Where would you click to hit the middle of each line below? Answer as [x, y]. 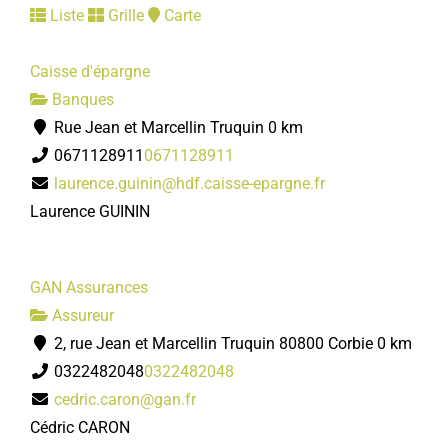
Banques [81, 99]
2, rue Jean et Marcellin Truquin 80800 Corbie [211, 343]
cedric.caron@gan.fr [125, 399]
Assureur [81, 315]
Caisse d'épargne [90, 71]
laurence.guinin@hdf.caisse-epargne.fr [189, 183]
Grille [124, 15]
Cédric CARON [80, 427]
